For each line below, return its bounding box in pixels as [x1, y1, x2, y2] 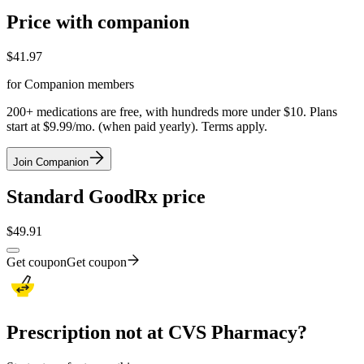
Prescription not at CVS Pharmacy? [6, 322, 307, 344]
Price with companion [6, 11, 189, 32]
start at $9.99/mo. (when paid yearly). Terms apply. [6, 119, 267, 133]
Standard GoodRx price [6, 186, 206, 208]
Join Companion [13, 155, 89, 168]
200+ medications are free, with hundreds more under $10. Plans [6, 104, 337, 119]
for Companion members [6, 76, 134, 91]
